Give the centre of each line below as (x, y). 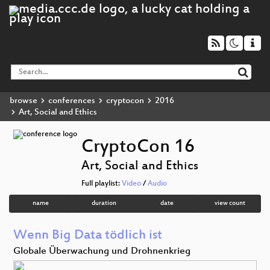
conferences (72, 101)
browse (24, 101)
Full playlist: (102, 184)
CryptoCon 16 (138, 148)
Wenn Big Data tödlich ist (88, 236)
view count (230, 204)
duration (104, 204)
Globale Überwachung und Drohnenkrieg (102, 251)
